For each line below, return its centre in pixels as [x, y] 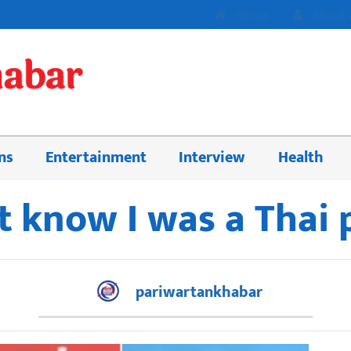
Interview [212, 157]
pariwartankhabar [199, 292]
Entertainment [96, 157]
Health [300, 157]
